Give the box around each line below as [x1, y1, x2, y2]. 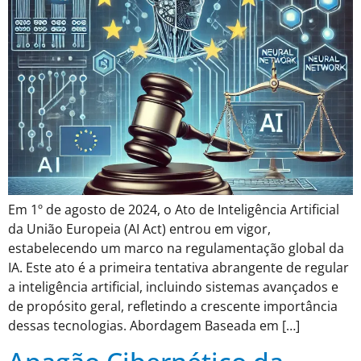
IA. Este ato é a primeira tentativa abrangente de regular [8, 258, 349, 276]
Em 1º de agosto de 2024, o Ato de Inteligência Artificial [8, 200, 339, 218]
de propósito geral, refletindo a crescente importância [8, 297, 338, 315]
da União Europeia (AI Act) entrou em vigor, [8, 219, 271, 238]
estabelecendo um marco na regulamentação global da [8, 239, 344, 257]
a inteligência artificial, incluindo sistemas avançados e [8, 277, 338, 296]
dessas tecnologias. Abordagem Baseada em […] [8, 316, 300, 334]
